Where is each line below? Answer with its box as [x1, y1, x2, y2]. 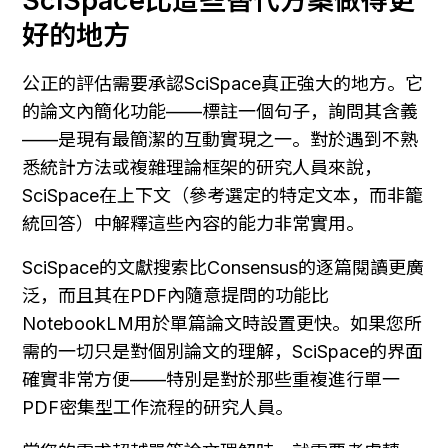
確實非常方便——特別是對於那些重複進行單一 [22, 368, 400, 390]
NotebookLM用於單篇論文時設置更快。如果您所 [22, 312, 422, 334]
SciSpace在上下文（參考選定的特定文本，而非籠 [22, 184, 423, 206]
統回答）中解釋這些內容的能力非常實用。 [22, 212, 364, 234]
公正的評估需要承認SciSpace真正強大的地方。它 [22, 72, 423, 94]
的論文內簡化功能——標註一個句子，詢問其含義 [22, 100, 418, 122]
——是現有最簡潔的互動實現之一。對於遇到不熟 [22, 128, 418, 150]
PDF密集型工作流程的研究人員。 [22, 396, 293, 418]
